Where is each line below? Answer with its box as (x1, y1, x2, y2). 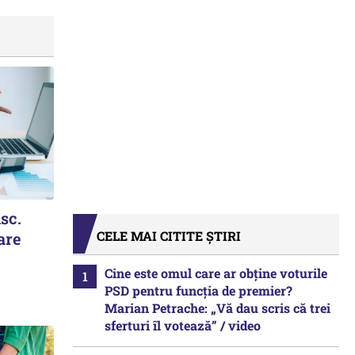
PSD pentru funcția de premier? (105, 282, 292, 299)
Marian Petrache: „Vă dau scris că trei (105, 300, 330, 316)
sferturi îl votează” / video (105, 317, 261, 334)
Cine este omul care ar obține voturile (105, 265, 327, 281)
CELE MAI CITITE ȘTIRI (97, 227, 241, 244)
